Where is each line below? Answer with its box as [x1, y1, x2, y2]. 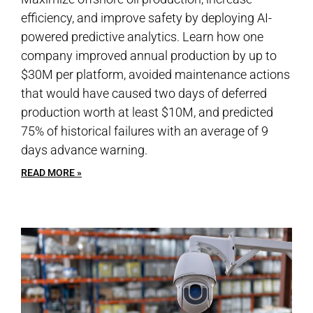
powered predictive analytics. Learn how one [21, 29, 263, 44]
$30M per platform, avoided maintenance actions [21, 67, 290, 82]
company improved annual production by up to [21, 48, 277, 63]
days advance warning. [21, 143, 147, 157]
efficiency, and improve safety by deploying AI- [21, 10, 272, 25]
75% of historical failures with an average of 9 [21, 124, 268, 138]
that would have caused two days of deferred [21, 86, 267, 101]
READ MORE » [21, 167, 82, 178]
